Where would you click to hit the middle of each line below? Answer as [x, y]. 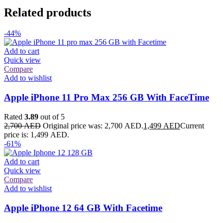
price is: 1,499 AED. [37, 134]
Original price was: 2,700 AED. [93, 125]
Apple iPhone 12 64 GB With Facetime [83, 208]
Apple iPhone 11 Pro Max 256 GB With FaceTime [107, 98]
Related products [48, 12]
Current [192, 125]
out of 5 [52, 116]
